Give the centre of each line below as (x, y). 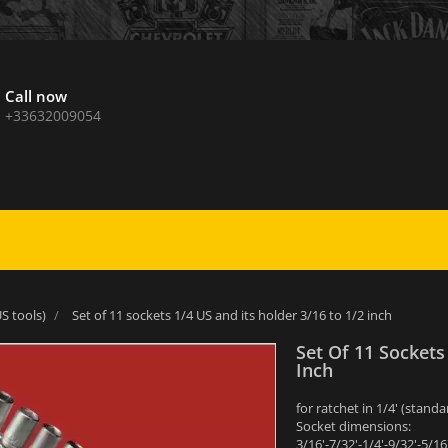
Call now (36, 96)
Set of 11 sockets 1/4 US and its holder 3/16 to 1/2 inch (231, 314)
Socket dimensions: (353, 426)
